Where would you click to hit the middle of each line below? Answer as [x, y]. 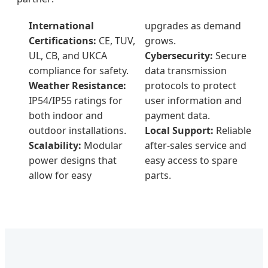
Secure [230, 55]
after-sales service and [196, 145]
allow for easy [60, 175]
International [61, 25]
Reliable [232, 130]
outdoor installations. [77, 130]
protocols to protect [191, 85]
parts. [158, 175]
